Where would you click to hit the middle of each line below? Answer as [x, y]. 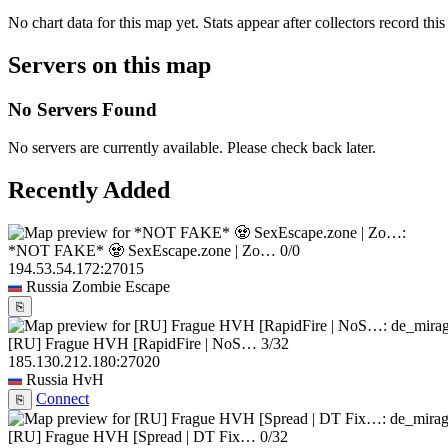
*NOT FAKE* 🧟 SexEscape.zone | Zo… [142, 251]
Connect [62, 399]
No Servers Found [82, 109]
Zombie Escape [121, 287]
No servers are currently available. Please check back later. [192, 148]
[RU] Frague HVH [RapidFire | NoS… [132, 344]
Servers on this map [109, 64]
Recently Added [89, 190]
